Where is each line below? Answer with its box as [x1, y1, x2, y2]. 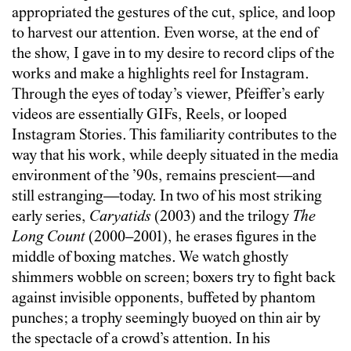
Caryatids [89, 209, 151, 226]
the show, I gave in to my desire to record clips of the [12, 46, 335, 63]
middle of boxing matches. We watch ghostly [12, 250, 288, 267]
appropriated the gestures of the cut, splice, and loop [12, 5, 335, 23]
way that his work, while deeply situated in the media [12, 148, 338, 165]
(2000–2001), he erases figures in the [85, 230, 317, 247]
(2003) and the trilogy [151, 209, 292, 226]
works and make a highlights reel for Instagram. [12, 67, 309, 84]
